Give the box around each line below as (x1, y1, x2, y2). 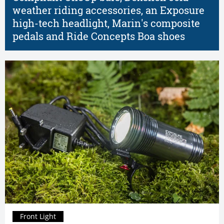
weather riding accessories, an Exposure (12, 3, 204, 17)
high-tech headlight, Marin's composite (12, 16, 200, 30)
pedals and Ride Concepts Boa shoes (12, 29, 185, 43)
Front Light (20, 211, 56, 221)
